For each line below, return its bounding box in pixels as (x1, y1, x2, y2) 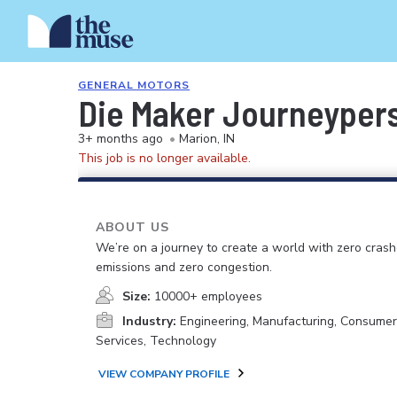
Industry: (122, 313, 176, 330)
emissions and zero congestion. (96, 259, 272, 276)
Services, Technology (96, 332, 216, 349)
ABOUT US (96, 219, 169, 236)
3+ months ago (78, 130, 163, 147)
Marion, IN (179, 130, 235, 147)
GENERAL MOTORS (78, 78, 190, 92)
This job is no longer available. (78, 150, 251, 167)
